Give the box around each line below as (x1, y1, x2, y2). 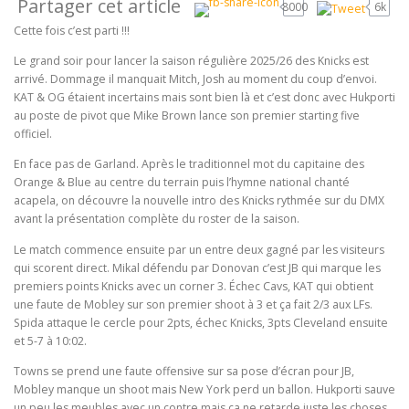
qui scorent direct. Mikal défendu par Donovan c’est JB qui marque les (14, 259, 381, 276)
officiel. (14, 126, 52, 142)
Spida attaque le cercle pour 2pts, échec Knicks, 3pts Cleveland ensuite (14, 314, 388, 330)
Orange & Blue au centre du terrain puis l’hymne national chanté (14, 174, 350, 191)
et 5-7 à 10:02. (14, 332, 87, 349)
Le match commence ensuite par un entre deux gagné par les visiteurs (14, 241, 384, 257)
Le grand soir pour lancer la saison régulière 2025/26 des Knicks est (14, 53, 369, 69)
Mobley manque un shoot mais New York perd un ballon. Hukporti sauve (14, 381, 395, 397)
